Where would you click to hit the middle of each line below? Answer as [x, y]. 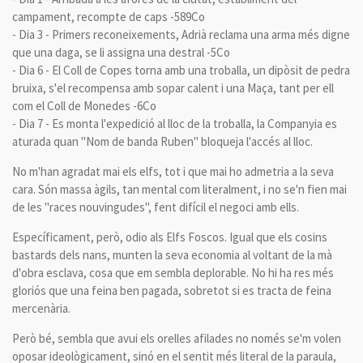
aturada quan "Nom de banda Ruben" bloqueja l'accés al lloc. [162, 141]
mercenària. [41, 308]
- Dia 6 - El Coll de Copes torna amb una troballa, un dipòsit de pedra [181, 70]
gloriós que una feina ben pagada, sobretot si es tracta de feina [172, 290]
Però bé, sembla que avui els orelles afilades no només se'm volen [177, 338]
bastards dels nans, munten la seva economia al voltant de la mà [172, 255]
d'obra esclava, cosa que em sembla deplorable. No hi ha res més [173, 273]
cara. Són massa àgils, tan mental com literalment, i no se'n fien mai [179, 189]
